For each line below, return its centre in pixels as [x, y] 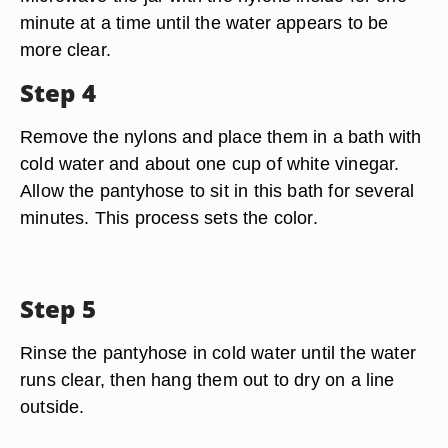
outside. [52, 406]
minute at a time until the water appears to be [204, 22]
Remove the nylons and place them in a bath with [221, 136]
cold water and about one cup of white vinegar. [210, 163]
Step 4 [58, 92]
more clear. [66, 49]
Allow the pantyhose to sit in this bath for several [217, 190]
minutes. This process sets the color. [169, 217]
